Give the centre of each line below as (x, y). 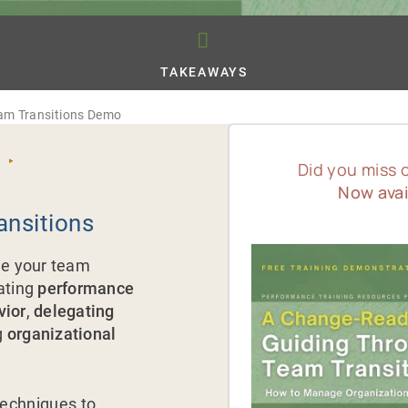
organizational (61, 334)
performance (86, 289)
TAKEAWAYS (204, 71)
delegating (74, 311)
